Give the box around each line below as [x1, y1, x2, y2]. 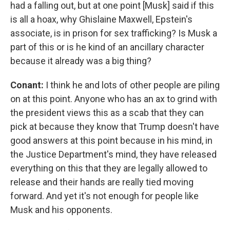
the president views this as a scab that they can [10, 107, 204, 118]
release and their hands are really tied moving [10, 177, 194, 187]
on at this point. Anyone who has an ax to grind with [10, 93, 217, 104]
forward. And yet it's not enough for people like [10, 190, 199, 201]
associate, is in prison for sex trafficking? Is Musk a [10, 28, 217, 39]
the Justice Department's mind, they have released [10, 149, 217, 160]
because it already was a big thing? [10, 55, 151, 66]
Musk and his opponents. [10, 204, 112, 215]
